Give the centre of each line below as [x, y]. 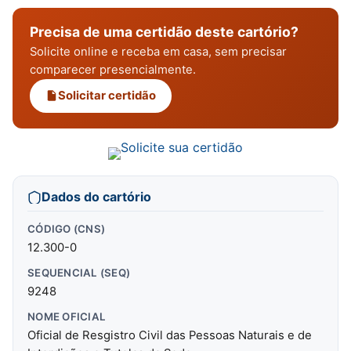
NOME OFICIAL [67, 316]
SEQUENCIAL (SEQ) [79, 272]
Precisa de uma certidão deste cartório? [164, 31]
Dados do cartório [96, 196]
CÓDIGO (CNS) [67, 228]
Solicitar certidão [107, 95]
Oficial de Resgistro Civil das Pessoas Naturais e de [170, 335]
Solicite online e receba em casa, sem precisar [158, 51]
